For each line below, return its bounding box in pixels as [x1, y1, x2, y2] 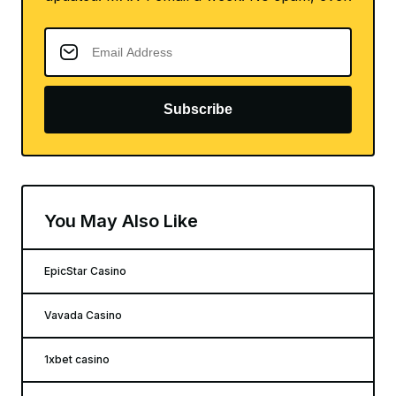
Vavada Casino [44, 308, 122, 323]
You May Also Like [44, 210, 198, 232]
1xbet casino [44, 353, 110, 367]
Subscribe [164, 102, 232, 118]
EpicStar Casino [44, 264, 126, 278]
